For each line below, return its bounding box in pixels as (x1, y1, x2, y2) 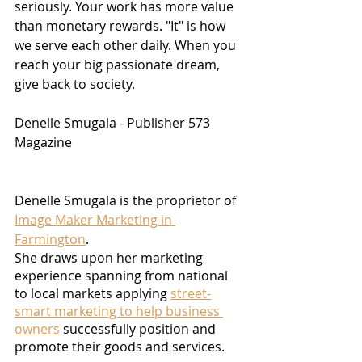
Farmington (15, 230, 86, 249)
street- (170, 284, 211, 303)
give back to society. (15, 75, 135, 94)
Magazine (15, 133, 72, 152)
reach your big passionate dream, (15, 56, 223, 74)
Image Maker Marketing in (15, 211, 175, 229)
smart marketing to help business (15, 302, 223, 321)
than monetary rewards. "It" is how (15, 17, 229, 36)
